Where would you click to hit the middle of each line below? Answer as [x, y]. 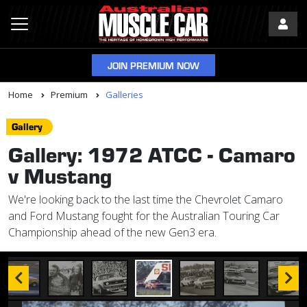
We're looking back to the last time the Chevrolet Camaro [146, 199]
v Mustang [60, 175]
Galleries [124, 95]
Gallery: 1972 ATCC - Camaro [152, 154]
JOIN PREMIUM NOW [153, 65]
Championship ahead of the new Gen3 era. [112, 232]
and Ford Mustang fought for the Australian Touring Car [144, 216]
